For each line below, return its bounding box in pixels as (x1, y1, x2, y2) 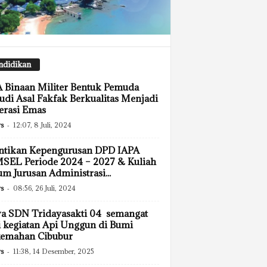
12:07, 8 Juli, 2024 (13, 120, 72, 130)
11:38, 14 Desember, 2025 (13, 247, 94, 256)
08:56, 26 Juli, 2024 (13, 184, 76, 193)
